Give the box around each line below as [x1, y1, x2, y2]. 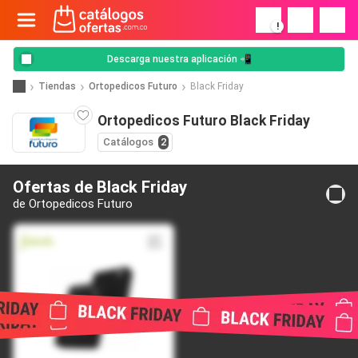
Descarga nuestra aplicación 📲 [106, 54, 252, 65]
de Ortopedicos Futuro [13, 197, 133, 211]
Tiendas [38, 80, 76, 92]
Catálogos [103, 136, 153, 148]
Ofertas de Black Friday [13, 177, 187, 197]
